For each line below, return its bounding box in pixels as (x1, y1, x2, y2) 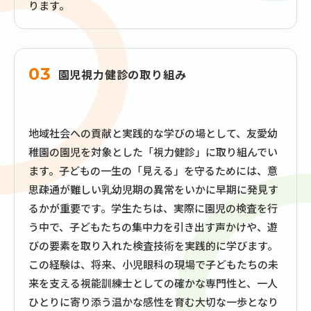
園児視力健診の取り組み (58, 65, 187, 83)
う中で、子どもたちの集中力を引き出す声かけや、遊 (28, 219, 278, 234)
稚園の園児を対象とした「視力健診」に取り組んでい (28, 144, 278, 159)
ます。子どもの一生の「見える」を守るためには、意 (28, 162, 278, 178)
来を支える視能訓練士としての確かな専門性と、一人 (28, 275, 278, 290)
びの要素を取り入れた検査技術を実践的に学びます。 (28, 237, 278, 253)
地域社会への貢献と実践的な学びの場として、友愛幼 (28, 125, 278, 140)
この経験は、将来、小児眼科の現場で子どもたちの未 (28, 256, 278, 271)
